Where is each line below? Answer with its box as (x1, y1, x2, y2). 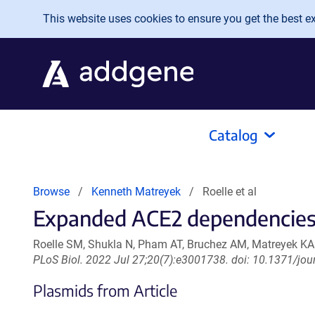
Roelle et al (202, 185, 257, 198)
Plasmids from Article (33, 281, 177, 300)
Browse (33, 185, 70, 198)
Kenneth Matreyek (91, 185, 181, 198)
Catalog (209, 126, 258, 143)
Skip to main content (11, 8, 126, 22)
